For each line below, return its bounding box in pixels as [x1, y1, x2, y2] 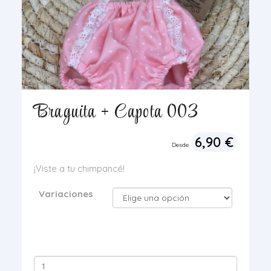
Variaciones [38, 188, 93, 200]
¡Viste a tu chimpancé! [33, 163, 125, 174]
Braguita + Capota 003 [33, 98, 199, 128]
